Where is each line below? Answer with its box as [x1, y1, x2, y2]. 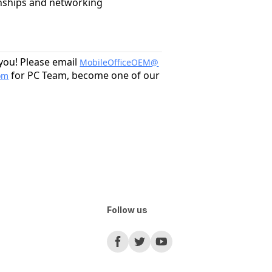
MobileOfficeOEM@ [80, 56, 159, 68]
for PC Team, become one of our [8, 69, 160, 82]
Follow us [107, 205, 148, 215]
